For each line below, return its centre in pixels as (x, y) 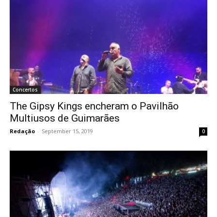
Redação (22, 131)
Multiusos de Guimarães (65, 118)
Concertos (25, 89)
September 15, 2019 (67, 131)
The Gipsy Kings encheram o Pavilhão (94, 106)
